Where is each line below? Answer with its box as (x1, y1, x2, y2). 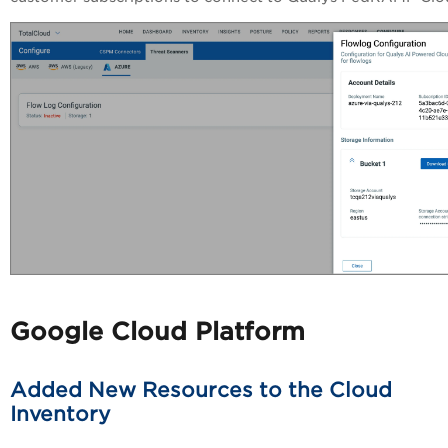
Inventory (10, 401, 111, 426)
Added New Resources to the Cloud (10, 377, 392, 402)
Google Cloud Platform (10, 316, 305, 346)
